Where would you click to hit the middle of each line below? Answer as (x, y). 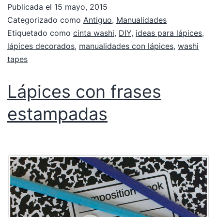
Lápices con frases (84, 91)
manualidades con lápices (126, 46)
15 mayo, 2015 (81, 7)
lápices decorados (41, 46)
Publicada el (31, 7)
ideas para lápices (169, 33)
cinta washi (94, 33)
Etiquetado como (40, 33)
